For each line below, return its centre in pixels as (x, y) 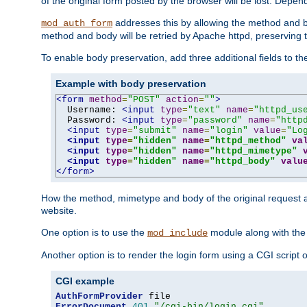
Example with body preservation (131, 83)
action (182, 99)
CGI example (85, 281)
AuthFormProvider (99, 296)
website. (59, 210)
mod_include (177, 233)
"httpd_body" (243, 161)
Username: (89, 110)
